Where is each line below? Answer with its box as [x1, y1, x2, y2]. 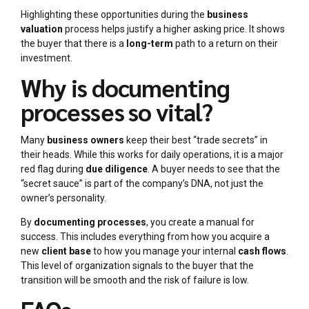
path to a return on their [173, 38, 278, 50]
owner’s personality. [21, 192, 106, 204]
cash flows [238, 246, 286, 257]
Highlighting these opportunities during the [21, 9, 207, 21]
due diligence [86, 163, 148, 175]
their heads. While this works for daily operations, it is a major [21, 149, 283, 161]
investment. [21, 52, 72, 64]
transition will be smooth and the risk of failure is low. [21, 275, 249, 286]
